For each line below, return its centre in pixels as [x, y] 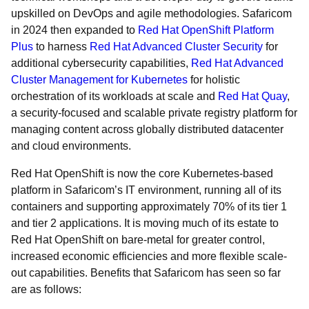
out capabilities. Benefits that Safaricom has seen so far [146, 273]
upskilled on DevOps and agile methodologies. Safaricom [151, 13]
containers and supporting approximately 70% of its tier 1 [149, 207]
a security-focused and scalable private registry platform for [154, 113]
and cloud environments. [71, 146]
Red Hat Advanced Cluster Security [176, 47]
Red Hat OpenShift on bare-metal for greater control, [138, 240]
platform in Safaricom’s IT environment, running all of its [146, 190]
